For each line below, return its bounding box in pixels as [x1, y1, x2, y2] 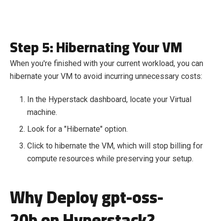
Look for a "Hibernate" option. [27, 124, 128, 134]
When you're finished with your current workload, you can [10, 59, 203, 69]
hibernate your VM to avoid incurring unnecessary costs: [10, 72, 202, 81]
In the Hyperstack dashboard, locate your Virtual [27, 95, 191, 105]
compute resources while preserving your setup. [27, 154, 193, 164]
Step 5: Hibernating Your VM [10, 35, 182, 61]
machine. [27, 108, 57, 117]
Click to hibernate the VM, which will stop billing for [27, 141, 203, 151]
